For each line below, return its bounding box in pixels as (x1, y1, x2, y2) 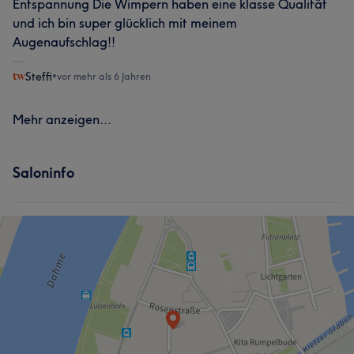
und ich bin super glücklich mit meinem (13, 14, 237, 31)
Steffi (25, 69, 52, 84)
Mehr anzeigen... (13, 111, 111, 127)
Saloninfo (13, 163, 74, 182)
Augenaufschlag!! (13, 33, 115, 50)
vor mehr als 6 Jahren (57, 70, 151, 82)
